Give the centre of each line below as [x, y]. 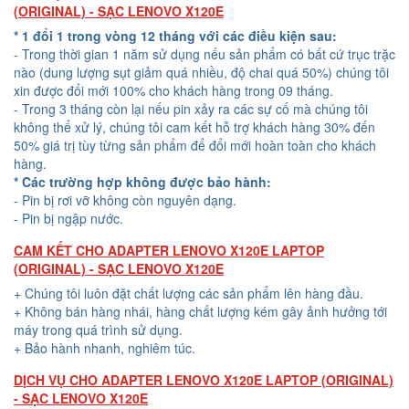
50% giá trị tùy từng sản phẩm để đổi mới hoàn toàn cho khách [195, 146]
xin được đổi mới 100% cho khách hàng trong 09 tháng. [173, 91]
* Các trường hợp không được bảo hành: [142, 182]
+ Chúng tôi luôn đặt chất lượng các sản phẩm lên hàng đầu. [189, 294]
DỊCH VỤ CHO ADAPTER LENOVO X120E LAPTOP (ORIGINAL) [204, 380]
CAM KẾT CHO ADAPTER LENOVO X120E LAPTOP [169, 251]
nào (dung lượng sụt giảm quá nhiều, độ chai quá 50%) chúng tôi [201, 73]
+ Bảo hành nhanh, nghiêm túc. [105, 348]
